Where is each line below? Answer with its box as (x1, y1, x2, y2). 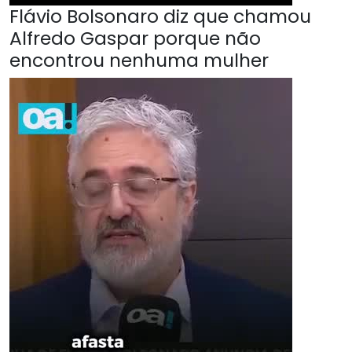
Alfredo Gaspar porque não (9, 25, 261, 52)
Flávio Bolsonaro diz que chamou (9, 3, 311, 30)
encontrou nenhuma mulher (9, 47, 269, 74)
